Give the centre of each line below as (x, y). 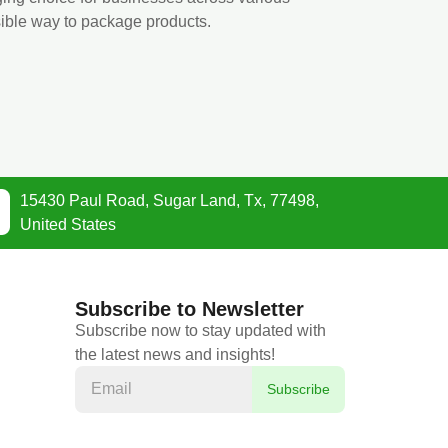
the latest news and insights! (174, 355)
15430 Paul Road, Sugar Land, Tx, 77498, (169, 201)
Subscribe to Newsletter (189, 309)
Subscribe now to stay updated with (200, 331)
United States (68, 225)
